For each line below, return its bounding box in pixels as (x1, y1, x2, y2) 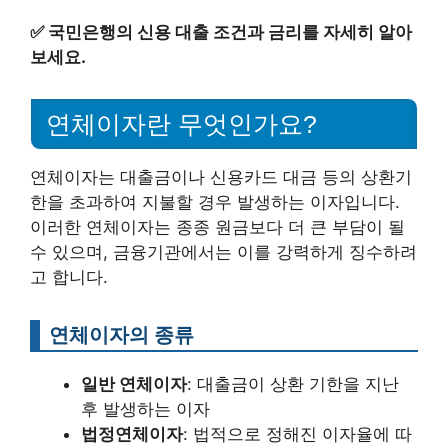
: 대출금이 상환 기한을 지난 (187, 374, 399, 395)
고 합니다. (30, 267, 108, 288)
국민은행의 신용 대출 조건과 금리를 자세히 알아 (48, 21, 412, 42)
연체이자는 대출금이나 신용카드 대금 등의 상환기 (30, 167, 412, 188)
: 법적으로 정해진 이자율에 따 (183, 424, 412, 445)
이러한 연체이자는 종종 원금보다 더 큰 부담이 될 (30, 217, 405, 238)
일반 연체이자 (81, 374, 187, 395)
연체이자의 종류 (49, 322, 194, 348)
